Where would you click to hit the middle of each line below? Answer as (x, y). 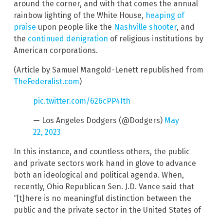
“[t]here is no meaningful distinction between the (102, 199)
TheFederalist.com (46, 82)
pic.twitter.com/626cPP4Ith (82, 101)
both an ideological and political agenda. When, (99, 175)
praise (25, 27)
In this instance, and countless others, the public (102, 152)
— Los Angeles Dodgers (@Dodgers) (99, 121)
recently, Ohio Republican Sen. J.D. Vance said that (104, 187)
